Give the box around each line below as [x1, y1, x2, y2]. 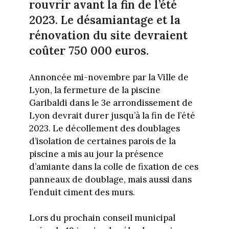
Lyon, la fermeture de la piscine [29, 84, 161, 96]
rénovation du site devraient [29, 28, 188, 42]
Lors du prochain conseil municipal [29, 212, 175, 224]
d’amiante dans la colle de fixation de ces [29, 161, 198, 172]
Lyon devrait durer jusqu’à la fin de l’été [29, 109, 195, 121]
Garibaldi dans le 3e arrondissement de [29, 97, 193, 108]
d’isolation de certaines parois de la [29, 135, 176, 147]
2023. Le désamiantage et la [29, 12, 180, 27]
